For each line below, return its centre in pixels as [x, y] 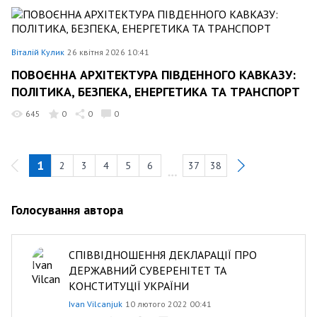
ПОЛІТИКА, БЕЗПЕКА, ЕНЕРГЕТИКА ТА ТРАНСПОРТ [156, 91]
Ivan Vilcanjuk [96, 304]
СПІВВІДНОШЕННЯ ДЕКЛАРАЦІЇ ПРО [163, 254]
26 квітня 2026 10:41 [108, 52]
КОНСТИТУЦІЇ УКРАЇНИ [129, 286]
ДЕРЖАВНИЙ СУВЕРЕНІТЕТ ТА [148, 270]
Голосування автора [67, 209]
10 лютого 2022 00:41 [168, 304]
